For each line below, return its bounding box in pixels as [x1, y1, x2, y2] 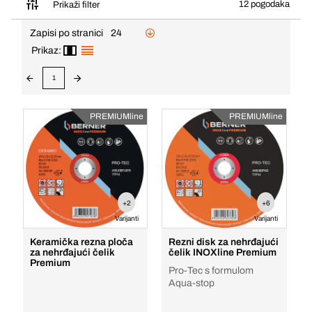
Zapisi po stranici [30, 27, 103, 38]
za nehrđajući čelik [29, 247, 115, 258]
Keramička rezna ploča [29, 237, 133, 247]
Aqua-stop [169, 278, 215, 288]
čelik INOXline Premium [193, 247, 277, 258]
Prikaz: [31, 45, 61, 56]
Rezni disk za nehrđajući [169, 237, 279, 247]
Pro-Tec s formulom [169, 265, 254, 276]
